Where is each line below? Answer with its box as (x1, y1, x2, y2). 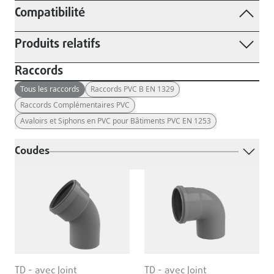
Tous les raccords (20, 84, 80, 94)
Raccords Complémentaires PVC (20, 100, 130, 110)
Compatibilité (15, 4, 85, 23)
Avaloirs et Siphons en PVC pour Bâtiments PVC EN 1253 (20, 116, 211, 126)
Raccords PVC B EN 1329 (91, 84, 174, 94)
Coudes (15, 143, 50, 160)
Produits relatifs (15, 35, 100, 54)
